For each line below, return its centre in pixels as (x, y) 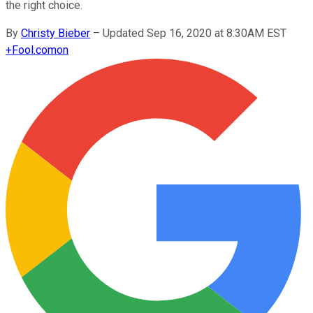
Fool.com (34, 50)
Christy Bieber (56, 33)
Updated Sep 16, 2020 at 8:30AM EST (195, 33)
